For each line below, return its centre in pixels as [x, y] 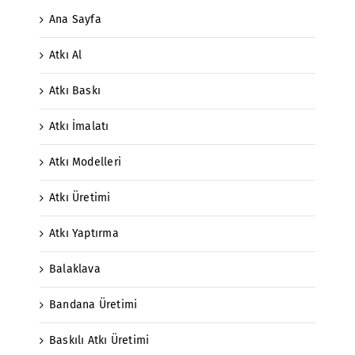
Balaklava [75, 269]
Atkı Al [66, 55]
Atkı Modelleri [85, 162]
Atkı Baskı [75, 90]
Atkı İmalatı [79, 126]
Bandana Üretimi [94, 304]
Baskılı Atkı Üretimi [99, 340]
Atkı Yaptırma [84, 233]
